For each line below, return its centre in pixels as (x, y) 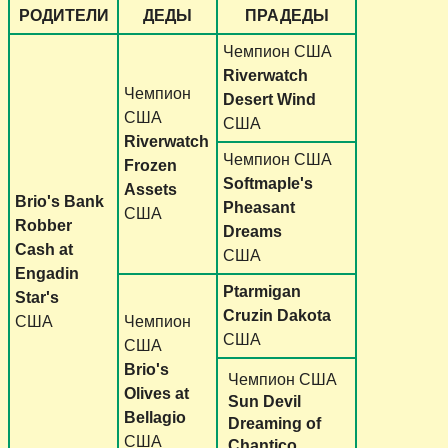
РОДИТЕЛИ (63, 15)
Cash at (44, 249)
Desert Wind (269, 99)
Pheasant (259, 207)
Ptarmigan (262, 291)
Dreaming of (274, 423)
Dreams (252, 231)
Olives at (156, 393)
